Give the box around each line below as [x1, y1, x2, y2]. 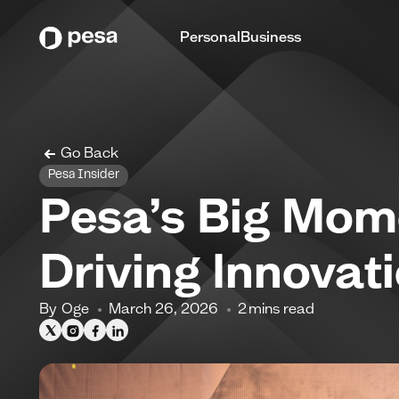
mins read [248, 299, 318, 318]
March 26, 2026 [109, 299, 218, 318]
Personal [180, 27, 240, 45]
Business [240, 27, 301, 45]
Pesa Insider [48, 170, 119, 182]
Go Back [61, 143, 118, 162]
